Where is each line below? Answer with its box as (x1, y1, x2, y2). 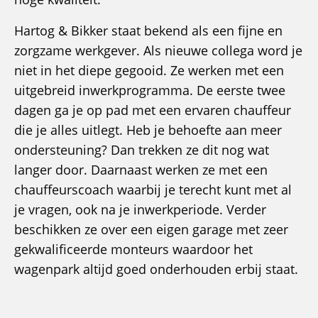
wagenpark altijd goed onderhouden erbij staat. (14, 261, 298, 278)
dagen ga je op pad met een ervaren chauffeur (14, 102, 291, 119)
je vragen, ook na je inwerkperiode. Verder (14, 201, 266, 219)
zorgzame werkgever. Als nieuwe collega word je (14, 42, 302, 60)
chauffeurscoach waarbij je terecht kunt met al (14, 181, 292, 199)
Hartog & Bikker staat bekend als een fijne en (14, 22, 283, 40)
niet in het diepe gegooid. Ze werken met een (14, 62, 284, 79)
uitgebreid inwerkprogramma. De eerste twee (14, 82, 285, 99)
